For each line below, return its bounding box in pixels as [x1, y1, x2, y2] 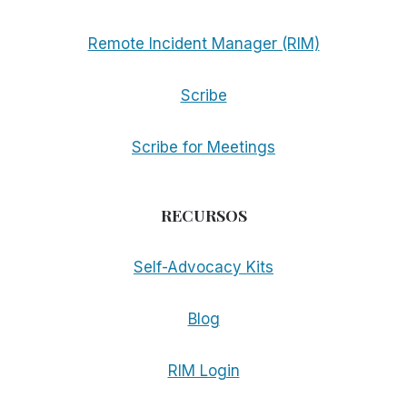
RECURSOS [160, 204, 247, 226]
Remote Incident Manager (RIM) [87, 35, 320, 54]
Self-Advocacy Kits [134, 258, 273, 277]
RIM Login [167, 362, 240, 381]
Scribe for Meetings [132, 138, 275, 157]
